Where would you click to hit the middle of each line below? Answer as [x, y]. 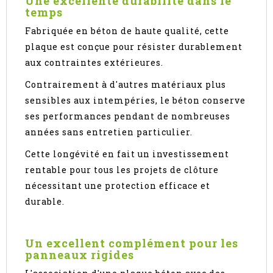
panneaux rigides [80, 255]
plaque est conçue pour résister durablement [134, 47]
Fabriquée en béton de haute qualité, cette [127, 31]
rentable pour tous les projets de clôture [122, 170]
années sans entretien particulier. [109, 132]
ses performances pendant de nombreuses [128, 116]
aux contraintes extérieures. [94, 63]
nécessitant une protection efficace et [118, 186]
